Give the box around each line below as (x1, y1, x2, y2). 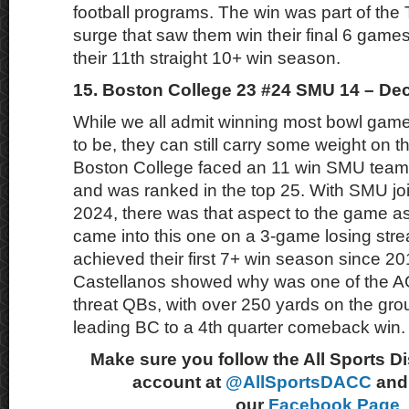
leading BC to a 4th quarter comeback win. (73, 318, 405, 337)
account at (132, 372, 225, 392)
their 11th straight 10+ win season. (73, 48, 341, 68)
